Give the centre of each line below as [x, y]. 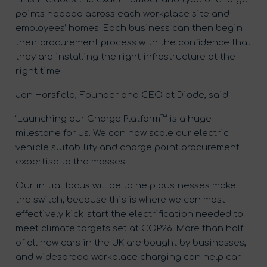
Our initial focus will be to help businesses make [126, 185]
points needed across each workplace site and [122, 14]
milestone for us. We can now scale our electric [122, 133]
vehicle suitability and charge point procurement [128, 147]
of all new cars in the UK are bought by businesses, [131, 243]
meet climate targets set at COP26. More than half [129, 228]
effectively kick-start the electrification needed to [129, 214]
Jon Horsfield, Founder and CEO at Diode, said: [123, 95]
